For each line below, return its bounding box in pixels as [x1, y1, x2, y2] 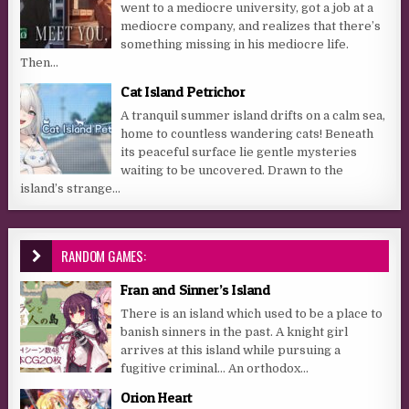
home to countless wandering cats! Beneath [121, 126, 374, 141]
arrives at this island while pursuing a [121, 342, 341, 357]
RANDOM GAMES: [61, 245, 146, 266]
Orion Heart [121, 387, 193, 406]
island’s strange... [20, 181, 121, 195]
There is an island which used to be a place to [121, 306, 383, 320]
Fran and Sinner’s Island [121, 279, 271, 299]
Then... [20, 55, 59, 69]
